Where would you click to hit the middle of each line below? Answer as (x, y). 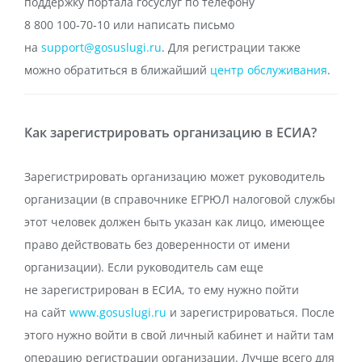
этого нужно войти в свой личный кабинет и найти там (179, 335)
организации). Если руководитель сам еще (144, 267)
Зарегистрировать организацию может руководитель (175, 177)
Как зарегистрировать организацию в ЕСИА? (170, 133)
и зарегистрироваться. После (250, 312)
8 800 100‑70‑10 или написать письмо (129, 25)
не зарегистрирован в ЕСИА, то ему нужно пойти (162, 290)
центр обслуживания (269, 70)
